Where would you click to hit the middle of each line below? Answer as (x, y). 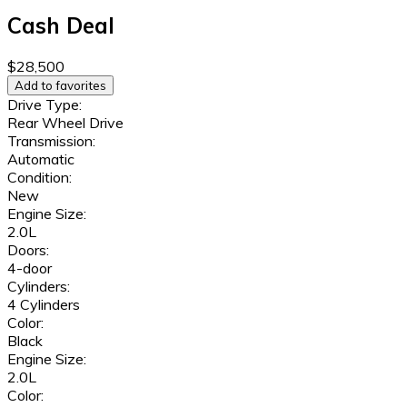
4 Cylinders (44, 305)
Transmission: (51, 141)
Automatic (41, 159)
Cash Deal (61, 26)
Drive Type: (45, 105)
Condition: (40, 178)
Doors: (28, 250)
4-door (30, 268)
